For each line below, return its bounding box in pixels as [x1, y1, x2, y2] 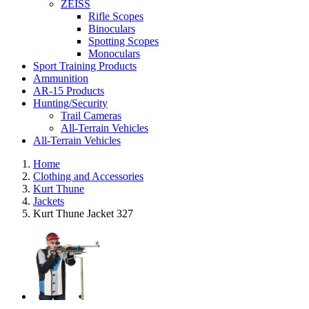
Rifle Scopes [88, 10, 143, 23]
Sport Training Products [33, 60, 137, 72]
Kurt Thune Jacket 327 [33, 208, 133, 220]
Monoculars [88, 48, 140, 60]
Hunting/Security [33, 97, 108, 110]
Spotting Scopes [88, 35, 159, 48]
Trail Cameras [61, 110, 121, 122]
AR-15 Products [33, 85, 104, 97]
